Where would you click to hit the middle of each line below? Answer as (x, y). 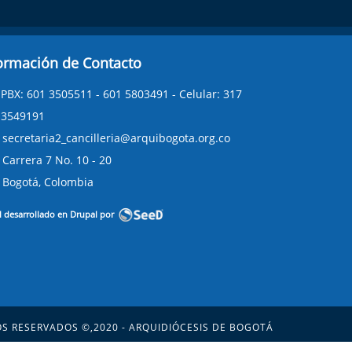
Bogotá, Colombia (48, 181)
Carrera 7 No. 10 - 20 (57, 159)
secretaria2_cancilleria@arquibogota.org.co (116, 137)
